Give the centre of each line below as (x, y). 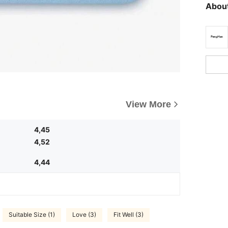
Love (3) (84, 215)
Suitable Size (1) (32, 215)
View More (148, 104)
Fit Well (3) (129, 215)
